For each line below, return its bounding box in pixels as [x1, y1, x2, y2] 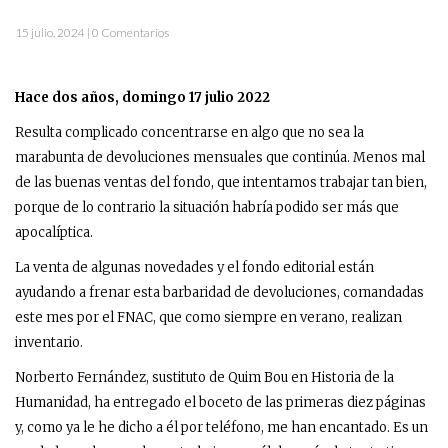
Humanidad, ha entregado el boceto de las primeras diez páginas [15, 394, 426, 411]
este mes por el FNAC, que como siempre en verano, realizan [15, 309, 402, 326]
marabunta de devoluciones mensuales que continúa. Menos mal [15, 149, 425, 166]
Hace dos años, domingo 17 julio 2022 [15, 89, 270, 106]
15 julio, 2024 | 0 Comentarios [15, 25, 169, 40]
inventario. [15, 334, 83, 351]
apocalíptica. [15, 224, 93, 241]
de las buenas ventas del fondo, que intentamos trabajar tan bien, [15, 174, 427, 191]
